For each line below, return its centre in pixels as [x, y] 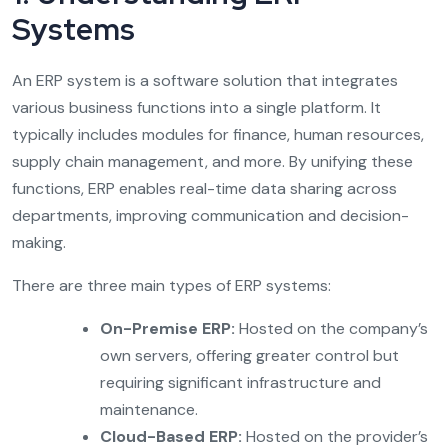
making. [39, 242]
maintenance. [149, 409]
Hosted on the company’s [331, 328]
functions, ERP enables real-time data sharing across [204, 188]
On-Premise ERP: [167, 328]
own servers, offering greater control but [249, 355]
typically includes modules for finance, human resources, [218, 134]
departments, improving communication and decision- [210, 215]
